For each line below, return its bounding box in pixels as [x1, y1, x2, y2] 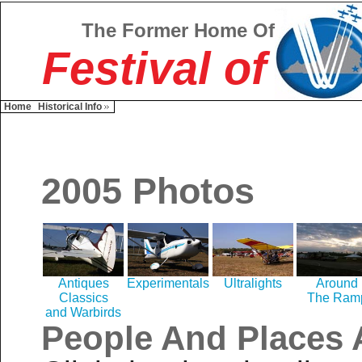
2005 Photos [41, 170, 255, 212]
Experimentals [127, 276, 209, 290]
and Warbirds [45, 305, 121, 319]
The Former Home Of [82, 19, 275, 41]
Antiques [57, 276, 109, 290]
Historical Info [38, 101, 102, 112]
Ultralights [224, 276, 282, 290]
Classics [58, 291, 108, 305]
